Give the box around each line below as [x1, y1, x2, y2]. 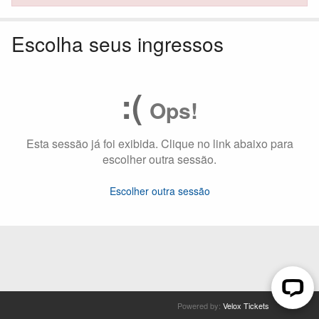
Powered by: [177, 300, 223, 311]
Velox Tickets [223, 300, 269, 311]
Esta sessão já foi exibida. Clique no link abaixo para [26, 135, 293, 152]
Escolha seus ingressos [11, 29, 224, 58]
